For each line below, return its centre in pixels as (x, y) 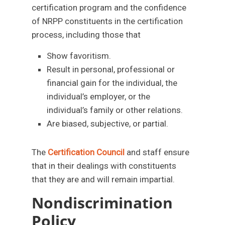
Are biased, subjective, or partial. (108, 124)
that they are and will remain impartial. (103, 179)
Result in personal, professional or (111, 69)
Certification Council (87, 152)
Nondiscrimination (102, 203)
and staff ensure (158, 152)
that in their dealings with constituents (104, 166)
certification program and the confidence (109, 8)
